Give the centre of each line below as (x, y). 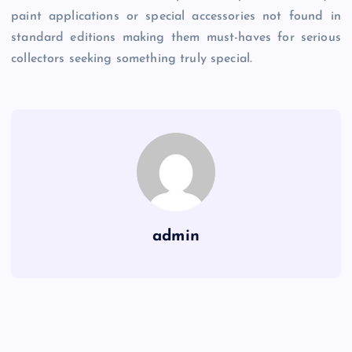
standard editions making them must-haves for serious (176, 38)
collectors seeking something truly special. (132, 59)
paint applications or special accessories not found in (176, 17)
